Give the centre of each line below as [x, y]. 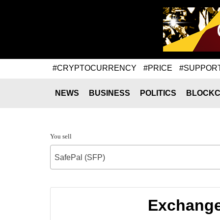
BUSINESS [110, 93]
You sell [61, 136]
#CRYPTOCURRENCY [95, 68]
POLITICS [158, 93]
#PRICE [158, 68]
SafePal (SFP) [80, 157]
